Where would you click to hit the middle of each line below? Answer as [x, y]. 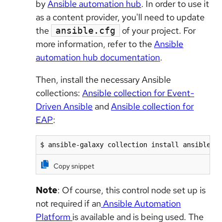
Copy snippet [74, 166]
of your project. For [158, 30]
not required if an [68, 203]
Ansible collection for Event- [138, 93]
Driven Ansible [64, 106]
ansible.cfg [85, 30]
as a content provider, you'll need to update [120, 17]
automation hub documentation [98, 57]
